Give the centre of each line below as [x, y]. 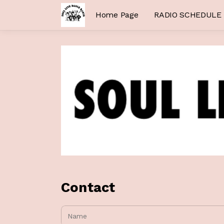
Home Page [117, 15]
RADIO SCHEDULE [188, 15]
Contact [88, 187]
